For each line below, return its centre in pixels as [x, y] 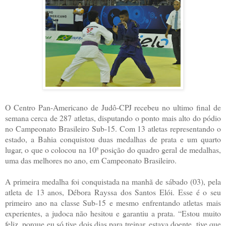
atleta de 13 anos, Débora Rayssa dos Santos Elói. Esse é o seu [113, 192]
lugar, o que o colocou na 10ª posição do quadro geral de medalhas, [113, 149]
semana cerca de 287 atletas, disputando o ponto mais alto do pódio [113, 118]
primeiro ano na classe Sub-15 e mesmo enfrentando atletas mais [113, 202]
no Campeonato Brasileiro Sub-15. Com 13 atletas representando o [113, 128]
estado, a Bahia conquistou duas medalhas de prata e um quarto [113, 139]
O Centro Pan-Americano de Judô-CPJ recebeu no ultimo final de [113, 107]
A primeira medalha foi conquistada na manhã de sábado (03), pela [113, 181]
